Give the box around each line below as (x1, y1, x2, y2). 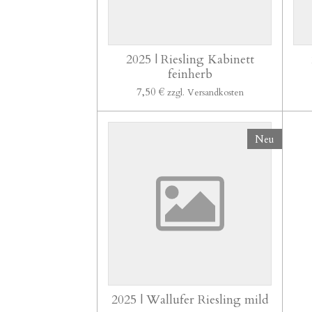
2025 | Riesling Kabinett (125, 51, 254, 68)
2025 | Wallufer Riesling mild (111, 291, 269, 309)
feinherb (167, 65, 212, 83)
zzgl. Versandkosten (166, 86, 244, 99)
